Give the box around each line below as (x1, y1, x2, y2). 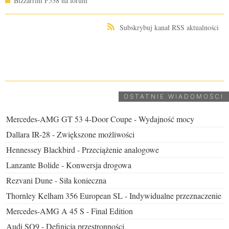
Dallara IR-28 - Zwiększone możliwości (6, 128, 134, 140)
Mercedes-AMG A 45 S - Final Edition (6, 205, 133, 216)
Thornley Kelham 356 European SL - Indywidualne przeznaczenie (6, 190, 221, 201)
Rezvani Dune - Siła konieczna (6, 174, 106, 186)
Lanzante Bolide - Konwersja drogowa (6, 159, 131, 170)
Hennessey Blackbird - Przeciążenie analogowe (6, 144, 159, 155)
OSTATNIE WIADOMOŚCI (124, 92, 224, 100)
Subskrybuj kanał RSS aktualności (120, 22, 219, 32)
